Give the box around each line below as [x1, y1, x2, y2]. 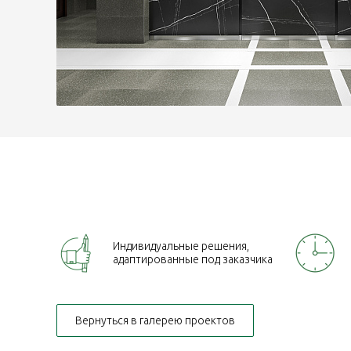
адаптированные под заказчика [113, 253, 273, 266]
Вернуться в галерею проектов [75, 314, 235, 327]
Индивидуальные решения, [113, 240, 249, 253]
